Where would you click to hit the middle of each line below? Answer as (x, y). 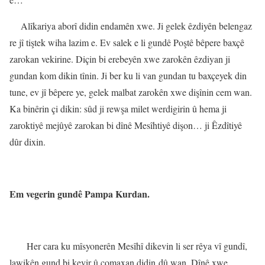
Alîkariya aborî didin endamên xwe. (89, 26)
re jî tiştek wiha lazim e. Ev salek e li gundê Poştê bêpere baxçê (127, 43)
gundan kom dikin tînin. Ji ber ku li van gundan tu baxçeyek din (128, 76)
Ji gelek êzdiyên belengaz (205, 26)
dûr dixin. (28, 142)
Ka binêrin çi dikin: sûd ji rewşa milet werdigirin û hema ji (118, 109)
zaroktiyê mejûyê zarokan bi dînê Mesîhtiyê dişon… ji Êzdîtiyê (126, 125)
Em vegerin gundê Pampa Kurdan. (80, 194)
